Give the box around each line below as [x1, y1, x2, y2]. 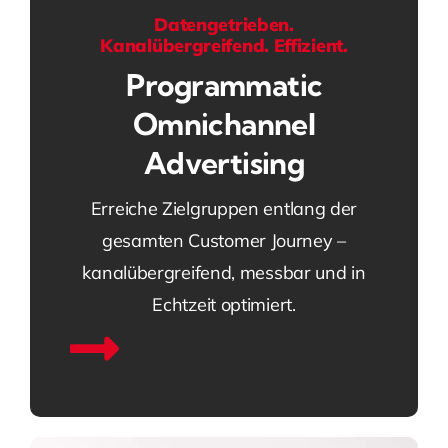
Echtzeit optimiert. [152, 293, 296, 317]
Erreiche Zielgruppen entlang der [90, 197, 358, 221]
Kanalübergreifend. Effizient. [100, 34, 348, 58]
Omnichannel [132, 105, 316, 144]
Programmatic [125, 66, 323, 105]
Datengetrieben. [154, 13, 294, 37]
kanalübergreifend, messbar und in [82, 261, 366, 285]
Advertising [143, 144, 305, 183]
